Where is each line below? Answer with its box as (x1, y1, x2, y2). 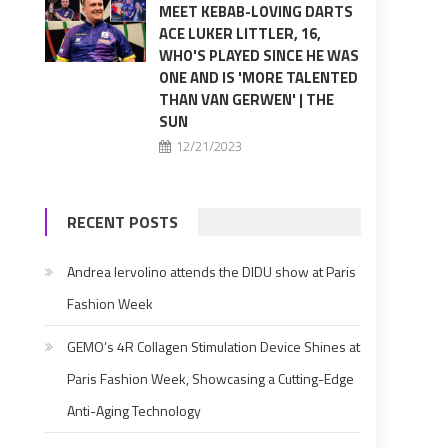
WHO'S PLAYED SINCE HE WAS (158, 44, 359, 68)
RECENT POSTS (67, 210, 179, 235)
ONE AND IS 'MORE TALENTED (158, 66, 358, 90)
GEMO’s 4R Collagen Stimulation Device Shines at (67, 336, 361, 358)
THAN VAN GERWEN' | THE (158, 88, 334, 112)
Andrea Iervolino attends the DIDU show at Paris (67, 261, 357, 283)
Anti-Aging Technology (67, 400, 202, 422)
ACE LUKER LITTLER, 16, (158, 22, 321, 46)
